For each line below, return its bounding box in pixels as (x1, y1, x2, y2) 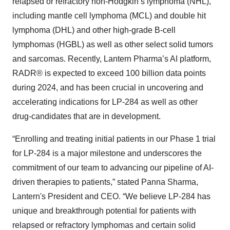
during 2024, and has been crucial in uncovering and (12, 83, 203, 92)
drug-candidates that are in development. (12, 111, 161, 121)
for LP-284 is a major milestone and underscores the (12, 148, 202, 158)
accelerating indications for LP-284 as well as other (12, 97, 198, 106)
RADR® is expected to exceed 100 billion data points (12, 68, 206, 78)
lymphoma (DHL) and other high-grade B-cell (12, 25, 176, 34)
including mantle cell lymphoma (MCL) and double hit (12, 11, 206, 20)
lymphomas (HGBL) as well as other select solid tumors (12, 40, 213, 49)
